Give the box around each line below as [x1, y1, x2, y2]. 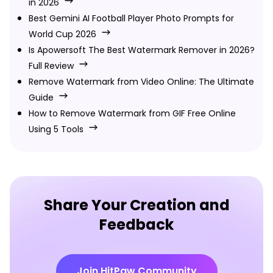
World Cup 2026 [29, 27, 96, 40]
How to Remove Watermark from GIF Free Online [29, 107, 236, 119]
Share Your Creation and [43, 194, 230, 215]
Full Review [29, 59, 74, 72]
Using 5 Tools [29, 122, 83, 135]
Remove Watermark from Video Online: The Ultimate [29, 75, 254, 88]
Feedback [99, 214, 174, 235]
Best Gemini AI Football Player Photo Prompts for [29, 12, 234, 24]
